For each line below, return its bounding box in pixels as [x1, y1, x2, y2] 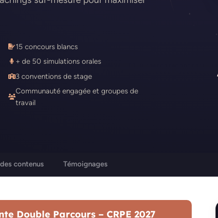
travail [16, 98, 36, 107]
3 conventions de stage [16, 72, 92, 81]
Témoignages [63, 160, 108, 169]
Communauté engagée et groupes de [16, 86, 138, 95]
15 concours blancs [16, 42, 78, 51]
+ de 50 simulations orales [16, 57, 101, 66]
